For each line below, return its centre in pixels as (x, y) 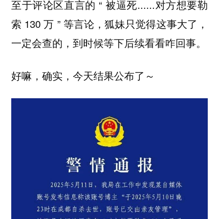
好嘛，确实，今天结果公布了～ (83, 75)
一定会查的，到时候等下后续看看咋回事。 (109, 43)
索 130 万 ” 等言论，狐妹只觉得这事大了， (109, 24)
